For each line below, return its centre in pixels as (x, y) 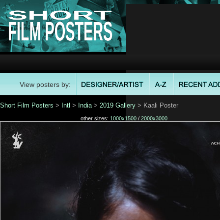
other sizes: (95, 118)
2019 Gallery (118, 105)
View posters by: (45, 84)
